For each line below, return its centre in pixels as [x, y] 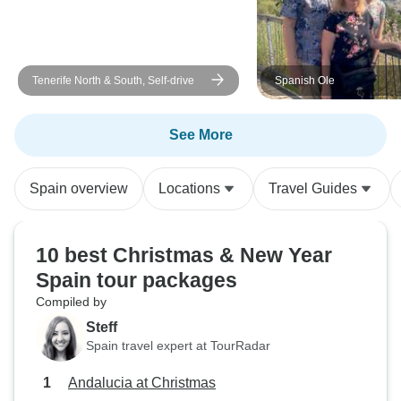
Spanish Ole [305, 81]
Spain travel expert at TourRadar [178, 345]
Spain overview [79, 188]
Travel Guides [313, 188]
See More [200, 135]
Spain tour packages [137, 280]
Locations [189, 188]
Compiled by [71, 302]
